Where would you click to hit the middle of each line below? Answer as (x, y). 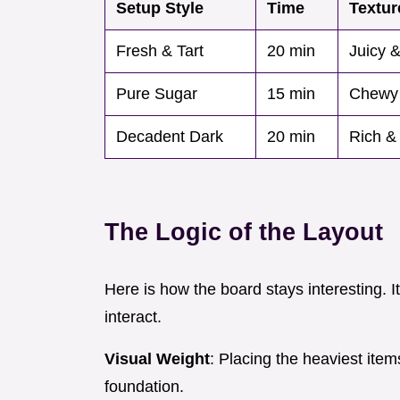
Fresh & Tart (160, 51)
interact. (133, 317)
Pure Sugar (157, 94)
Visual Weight (157, 359)
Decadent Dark (170, 137)
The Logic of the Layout (244, 232)
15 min (291, 94)
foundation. (144, 387)
